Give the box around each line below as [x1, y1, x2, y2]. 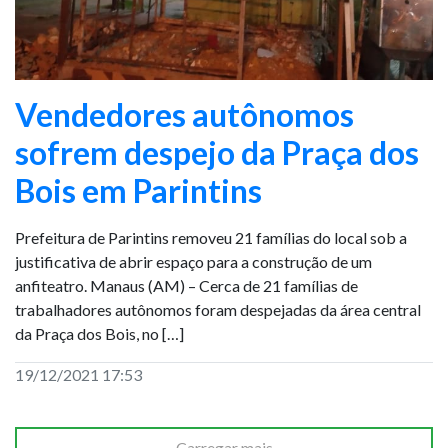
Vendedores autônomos [15, 95, 354, 134]
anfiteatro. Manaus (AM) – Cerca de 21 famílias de [15, 276, 358, 295]
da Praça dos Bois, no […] [15, 324, 184, 343]
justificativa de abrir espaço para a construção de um [15, 252, 372, 271]
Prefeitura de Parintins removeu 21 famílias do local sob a [15, 228, 407, 247]
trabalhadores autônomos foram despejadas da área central [15, 300, 421, 319]
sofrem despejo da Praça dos [15, 133, 419, 172]
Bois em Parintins [15, 171, 262, 210]
